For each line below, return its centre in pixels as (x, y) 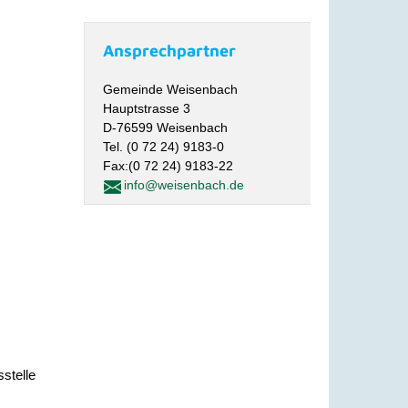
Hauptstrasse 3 (147, 108)
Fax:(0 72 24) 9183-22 (168, 166)
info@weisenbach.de (184, 185)
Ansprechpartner (170, 51)
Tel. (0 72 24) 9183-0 (164, 147)
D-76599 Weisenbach (166, 127)
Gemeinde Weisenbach (171, 89)
